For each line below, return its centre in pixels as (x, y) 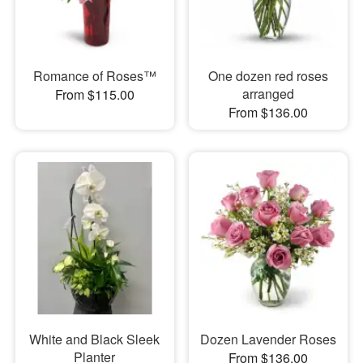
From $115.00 (94, 94)
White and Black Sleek (95, 340)
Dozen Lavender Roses (268, 340)
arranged (268, 93)
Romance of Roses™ (94, 75)
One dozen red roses (268, 75)
